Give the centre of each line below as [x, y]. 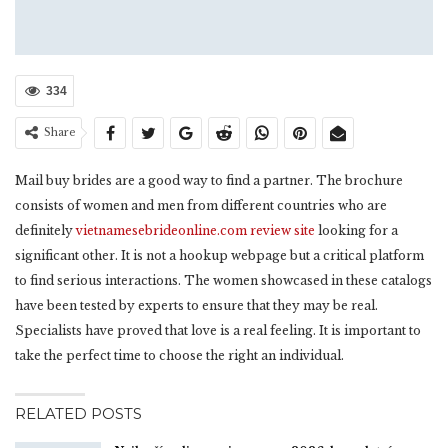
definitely [45, 231]
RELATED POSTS [78, 414]
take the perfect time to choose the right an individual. [179, 356]
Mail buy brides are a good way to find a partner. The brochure [209, 181]
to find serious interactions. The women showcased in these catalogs [223, 281]
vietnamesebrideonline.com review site [195, 231]
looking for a [356, 231]
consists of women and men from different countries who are [201, 206]
